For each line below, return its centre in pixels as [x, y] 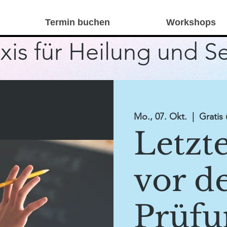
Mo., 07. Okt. [160, 117]
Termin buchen [78, 22]
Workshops [191, 22]
